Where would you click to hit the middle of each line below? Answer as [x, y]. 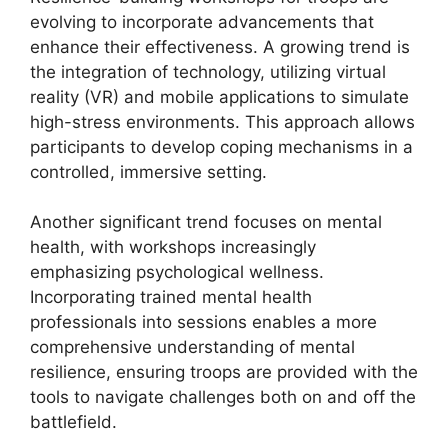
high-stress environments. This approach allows [222, 121]
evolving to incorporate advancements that [202, 21]
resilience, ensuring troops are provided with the [224, 372]
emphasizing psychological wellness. [177, 272]
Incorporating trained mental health [171, 297]
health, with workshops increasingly [173, 247]
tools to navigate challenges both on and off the [223, 397]
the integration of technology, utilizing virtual [208, 71]
